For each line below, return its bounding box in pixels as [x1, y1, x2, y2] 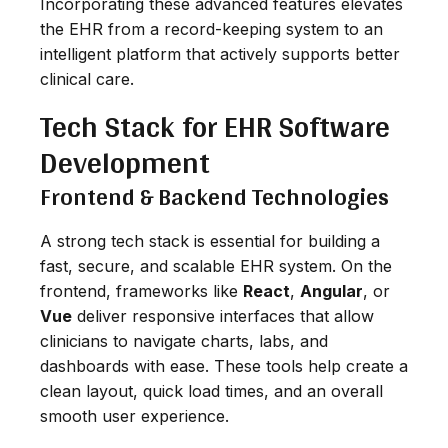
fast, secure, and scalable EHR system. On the [40, 255, 392, 276]
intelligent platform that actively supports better [40, 43, 400, 64]
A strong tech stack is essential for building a [40, 230, 380, 251]
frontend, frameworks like [40, 280, 243, 301]
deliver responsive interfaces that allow [72, 305, 374, 326]
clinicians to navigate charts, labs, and [40, 330, 328, 351]
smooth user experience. [40, 405, 229, 426]
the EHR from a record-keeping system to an [40, 18, 383, 39]
